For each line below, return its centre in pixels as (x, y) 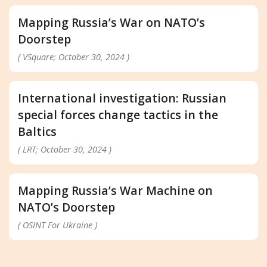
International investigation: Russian (122, 98)
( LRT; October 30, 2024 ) (65, 149)
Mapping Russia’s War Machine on (115, 190)
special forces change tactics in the (118, 114)
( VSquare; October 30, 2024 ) (74, 57)
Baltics (37, 131)
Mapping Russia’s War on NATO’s (111, 22)
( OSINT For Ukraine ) (58, 225)
